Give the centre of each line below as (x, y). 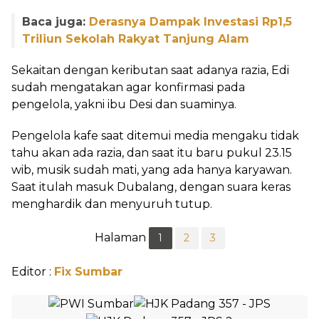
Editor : (33, 272)
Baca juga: (56, 22)
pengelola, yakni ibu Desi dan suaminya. (124, 104)
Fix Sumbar (88, 272)
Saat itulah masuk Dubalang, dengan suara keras (151, 187)
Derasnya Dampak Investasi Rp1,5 (190, 22)
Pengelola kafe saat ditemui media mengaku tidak (155, 136)
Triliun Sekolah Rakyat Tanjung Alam (136, 39)
